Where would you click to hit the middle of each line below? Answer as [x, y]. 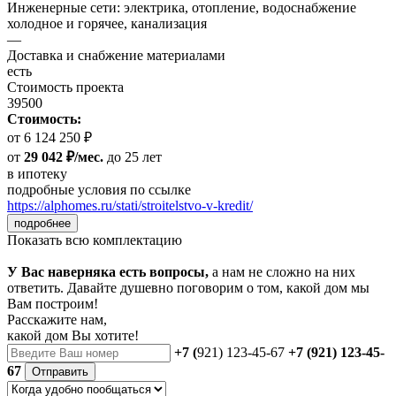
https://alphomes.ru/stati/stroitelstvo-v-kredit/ [130, 206]
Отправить [60, 372]
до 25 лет [133, 157]
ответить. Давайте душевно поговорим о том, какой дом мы [188, 288]
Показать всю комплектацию [95, 240]
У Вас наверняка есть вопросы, [108, 272]
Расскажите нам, [57, 320]
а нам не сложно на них [282, 272]
